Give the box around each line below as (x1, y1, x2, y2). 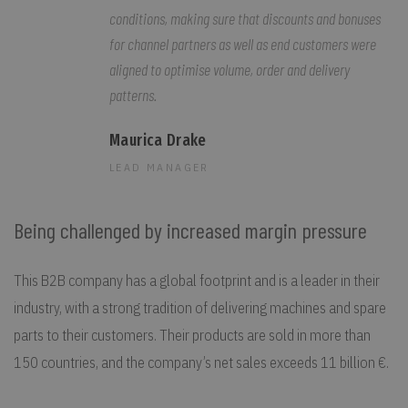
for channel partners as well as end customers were (109, 33, 376, 54)
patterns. (109, 84, 157, 105)
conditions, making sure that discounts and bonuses (109, 7, 381, 28)
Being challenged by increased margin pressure (14, 216, 367, 243)
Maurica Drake (109, 129, 207, 150)
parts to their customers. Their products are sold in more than (14, 325, 371, 344)
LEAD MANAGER (109, 159, 209, 174)
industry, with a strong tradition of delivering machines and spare (14, 298, 386, 317)
